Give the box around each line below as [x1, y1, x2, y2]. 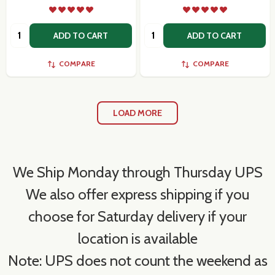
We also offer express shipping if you [26, 185, 249, 203]
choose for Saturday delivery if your [28, 207, 247, 225]
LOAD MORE [113, 107, 162, 118]
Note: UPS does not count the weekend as [7, 251, 268, 269]
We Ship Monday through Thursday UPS [12, 163, 263, 181]
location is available [77, 229, 198, 247]
